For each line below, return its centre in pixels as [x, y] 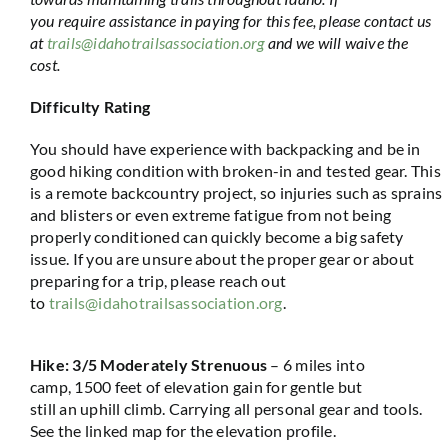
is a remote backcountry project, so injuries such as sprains [236, 192]
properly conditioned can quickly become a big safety [216, 236]
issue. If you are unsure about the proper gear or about [222, 258]
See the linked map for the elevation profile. [182, 430]
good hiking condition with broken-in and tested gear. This [235, 170]
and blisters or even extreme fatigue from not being [210, 214]
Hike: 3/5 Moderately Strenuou [144, 364]
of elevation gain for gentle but [252, 386]
